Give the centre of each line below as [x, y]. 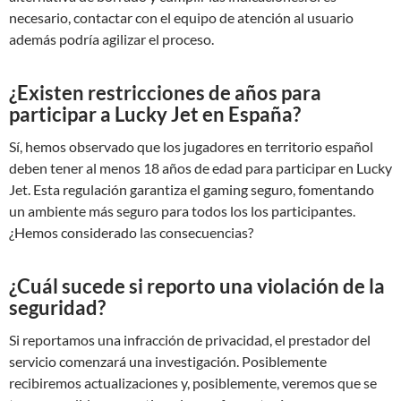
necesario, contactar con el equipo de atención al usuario [181, 17]
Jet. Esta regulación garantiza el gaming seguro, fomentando [192, 189]
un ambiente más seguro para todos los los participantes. [182, 210]
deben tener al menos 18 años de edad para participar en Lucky [200, 167]
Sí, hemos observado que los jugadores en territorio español [191, 146]
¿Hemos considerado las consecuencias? [131, 232]
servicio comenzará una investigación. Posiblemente [168, 361]
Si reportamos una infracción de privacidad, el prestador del [190, 339]
